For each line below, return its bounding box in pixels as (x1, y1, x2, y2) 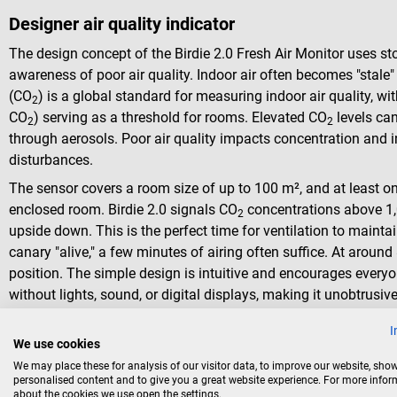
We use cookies (13, 337, 100, 351)
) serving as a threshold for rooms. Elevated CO (34, 109, 327, 127)
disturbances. (9, 152, 93, 169)
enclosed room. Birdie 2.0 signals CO (9, 201, 237, 219)
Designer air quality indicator (9, 12, 235, 35)
